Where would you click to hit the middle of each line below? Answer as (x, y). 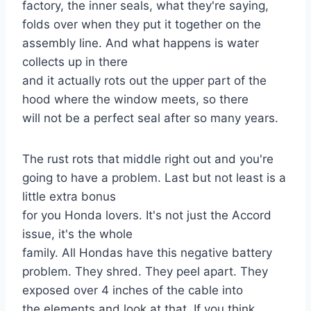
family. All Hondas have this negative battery (147, 252)
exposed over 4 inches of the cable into (133, 290)
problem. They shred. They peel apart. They (145, 271)
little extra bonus (69, 196)
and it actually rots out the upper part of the (144, 80)
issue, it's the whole (77, 234)
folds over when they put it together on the (142, 24)
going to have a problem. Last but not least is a (154, 177)
